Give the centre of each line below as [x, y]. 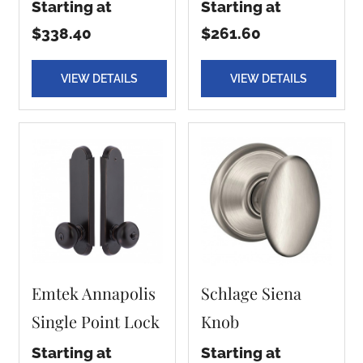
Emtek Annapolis [93, 293]
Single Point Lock [95, 321]
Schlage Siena [251, 293]
